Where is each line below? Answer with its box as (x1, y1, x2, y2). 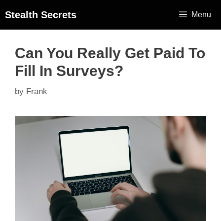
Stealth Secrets (5, 9, 76, 20)
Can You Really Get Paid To (15, 45, 205, 61)
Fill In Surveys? (15, 63, 123, 79)
